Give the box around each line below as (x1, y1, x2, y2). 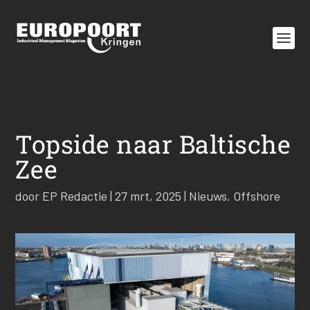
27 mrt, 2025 (115, 188, 182, 203)
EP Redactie (42, 188, 108, 203)
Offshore (233, 188, 281, 203)
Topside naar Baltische (15, 127, 291, 161)
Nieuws (189, 188, 228, 203)
